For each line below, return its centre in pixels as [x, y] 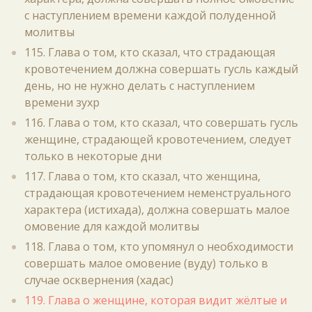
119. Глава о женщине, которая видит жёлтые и [156, 300]
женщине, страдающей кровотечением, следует [158, 139]
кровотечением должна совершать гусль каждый [161, 69]
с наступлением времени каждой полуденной [150, 15]
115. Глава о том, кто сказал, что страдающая [150, 52]
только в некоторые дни [93, 156]
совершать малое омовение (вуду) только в [146, 263]
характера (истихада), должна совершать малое [157, 210]
